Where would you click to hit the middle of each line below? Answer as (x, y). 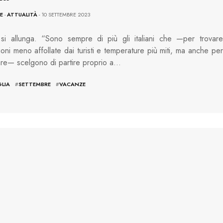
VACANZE (72, 84)
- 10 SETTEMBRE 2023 (63, 14)
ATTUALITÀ (22, 14)
